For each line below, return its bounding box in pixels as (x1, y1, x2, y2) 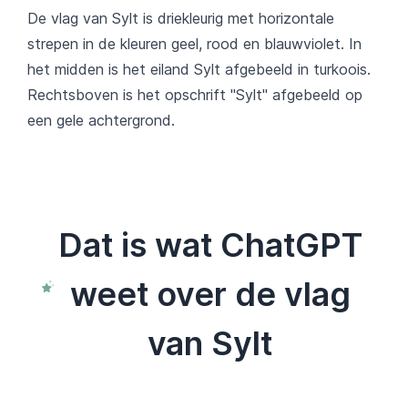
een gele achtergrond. (27, 110, 175, 129)
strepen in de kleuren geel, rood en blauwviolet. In (27, 34, 362, 53)
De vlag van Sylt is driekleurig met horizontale (27, 8, 334, 27)
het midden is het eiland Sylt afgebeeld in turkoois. (27, 59, 371, 78)
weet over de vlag (69, 273, 351, 314)
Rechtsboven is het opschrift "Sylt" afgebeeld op (27, 85, 362, 104)
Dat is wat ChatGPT (57, 224, 362, 265)
